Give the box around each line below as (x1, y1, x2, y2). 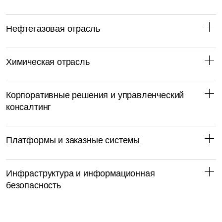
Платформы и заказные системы (6, 135, 140, 145)
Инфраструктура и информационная (6, 168, 155, 178)
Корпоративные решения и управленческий (6, 90, 184, 100)
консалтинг (6, 102, 52, 112)
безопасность (6, 180, 61, 190)
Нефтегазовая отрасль (6, 23, 100, 34)
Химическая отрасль (6, 56, 90, 67)
